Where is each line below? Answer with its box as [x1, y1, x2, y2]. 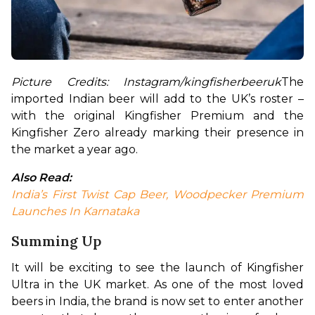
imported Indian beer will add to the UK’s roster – [11, 91, 304, 105]
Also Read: [11, 170, 72, 184]
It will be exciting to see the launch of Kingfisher [11, 260, 304, 274]
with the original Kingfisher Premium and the [11, 108, 304, 122]
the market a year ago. [11, 142, 138, 156]
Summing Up [11, 231, 101, 250]
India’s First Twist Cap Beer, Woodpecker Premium [11, 187, 304, 201]
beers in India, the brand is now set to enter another [11, 294, 304, 308]
